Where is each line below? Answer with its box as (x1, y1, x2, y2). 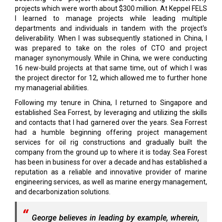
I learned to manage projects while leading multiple (15, 14, 207, 22)
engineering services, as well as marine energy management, (15, 178, 207, 186)
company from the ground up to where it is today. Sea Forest (15, 148, 207, 156)
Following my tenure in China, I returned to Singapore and (15, 99, 207, 107)
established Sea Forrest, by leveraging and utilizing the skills (15, 109, 207, 116)
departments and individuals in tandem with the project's (15, 24, 207, 32)
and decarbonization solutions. (15, 188, 111, 196)
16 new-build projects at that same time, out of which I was (15, 64, 207, 72)
